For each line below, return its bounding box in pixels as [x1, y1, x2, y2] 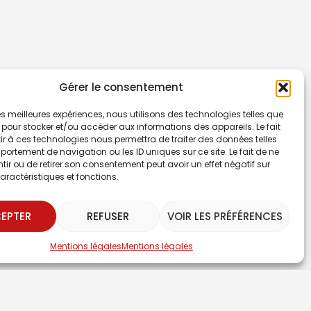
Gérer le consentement [59, 80, 184, 94]
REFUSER [86, 208, 129, 224]
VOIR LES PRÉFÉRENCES [167, 208, 283, 224]
